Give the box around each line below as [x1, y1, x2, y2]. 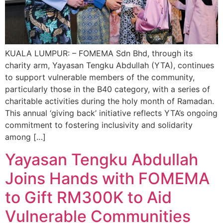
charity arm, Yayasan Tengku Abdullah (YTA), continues [5, 60, 214, 71]
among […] [5, 132, 46, 142]
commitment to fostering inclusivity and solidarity [5, 120, 193, 130]
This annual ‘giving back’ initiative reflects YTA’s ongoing [5, 108, 218, 118]
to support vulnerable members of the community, [5, 72, 195, 83]
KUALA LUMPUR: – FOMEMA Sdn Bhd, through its [5, 48, 193, 59]
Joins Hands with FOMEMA [5, 168, 210, 188]
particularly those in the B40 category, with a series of [5, 84, 210, 95]
